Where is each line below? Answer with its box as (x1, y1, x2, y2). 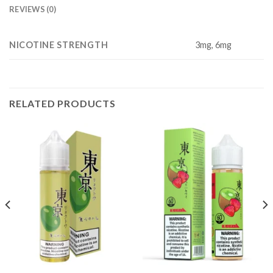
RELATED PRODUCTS (9, 97, 116, 109)
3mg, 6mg (195, 39, 232, 50)
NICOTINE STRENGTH (9, 39, 108, 50)
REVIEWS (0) (9, 4, 56, 14)
